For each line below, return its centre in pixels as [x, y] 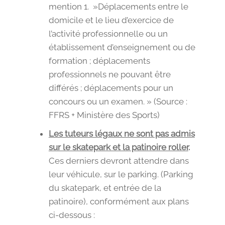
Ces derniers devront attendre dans [119, 161]
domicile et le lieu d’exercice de [111, 20]
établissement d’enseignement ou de [122, 47]
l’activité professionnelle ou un [108, 34]
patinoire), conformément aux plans [119, 202]
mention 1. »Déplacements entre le [118, 7]
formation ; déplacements [99, 61]
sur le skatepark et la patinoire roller [118, 147]
